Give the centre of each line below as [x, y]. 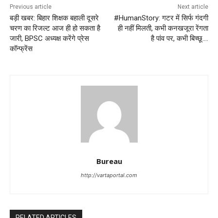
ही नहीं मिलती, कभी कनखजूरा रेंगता [163, 28]
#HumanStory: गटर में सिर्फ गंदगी [161, 18]
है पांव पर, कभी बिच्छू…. [179, 39]
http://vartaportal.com [109, 175]
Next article [193, 7]
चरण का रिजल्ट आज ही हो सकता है [55, 28]
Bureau [109, 161]
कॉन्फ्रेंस [21, 49]
